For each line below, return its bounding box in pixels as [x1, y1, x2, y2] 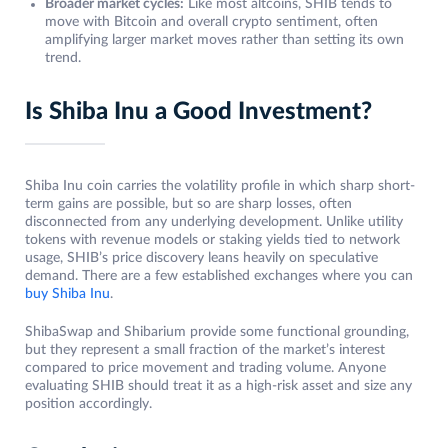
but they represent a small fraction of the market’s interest [25, 343, 385, 358]
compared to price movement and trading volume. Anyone [25, 361, 386, 376]
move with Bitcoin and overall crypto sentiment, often [45, 15, 378, 30]
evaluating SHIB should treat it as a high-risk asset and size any [25, 379, 412, 394]
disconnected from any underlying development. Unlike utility [25, 215, 403, 230]
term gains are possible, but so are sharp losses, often [25, 197, 352, 212]
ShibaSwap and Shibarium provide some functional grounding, [25, 325, 409, 340]
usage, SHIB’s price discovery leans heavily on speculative [25, 251, 378, 266]
